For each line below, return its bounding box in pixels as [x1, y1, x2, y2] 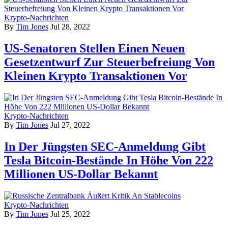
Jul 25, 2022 [50, 209, 90, 218]
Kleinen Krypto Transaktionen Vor [4, 69, 187, 83]
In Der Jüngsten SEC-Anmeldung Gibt [4, 140, 206, 153]
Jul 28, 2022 [50, 22, 90, 32]
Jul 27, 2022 [50, 121, 90, 130]
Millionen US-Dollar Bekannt [4, 167, 158, 181]
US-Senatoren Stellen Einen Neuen [4, 42, 185, 55]
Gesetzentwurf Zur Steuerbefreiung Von [4, 55, 215, 69]
